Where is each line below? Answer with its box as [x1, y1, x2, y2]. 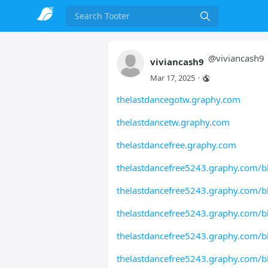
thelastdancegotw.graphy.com [116, 93, 240, 105]
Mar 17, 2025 [150, 72, 195, 83]
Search [65, 15, 106, 31]
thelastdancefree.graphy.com [116, 139, 236, 151]
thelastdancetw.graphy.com [116, 116, 230, 128]
